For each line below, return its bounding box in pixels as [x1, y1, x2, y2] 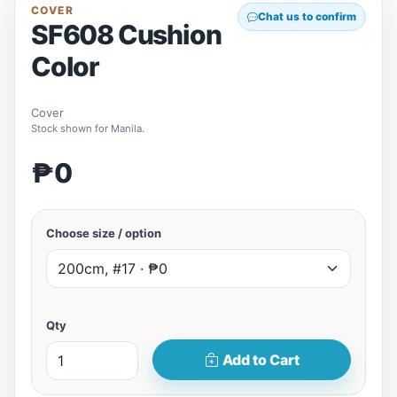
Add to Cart [222, 351, 300, 369]
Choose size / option [46, 226, 161, 240]
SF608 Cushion [31, 19, 222, 51]
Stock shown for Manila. [31, 122, 144, 135]
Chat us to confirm [258, 10, 356, 23]
